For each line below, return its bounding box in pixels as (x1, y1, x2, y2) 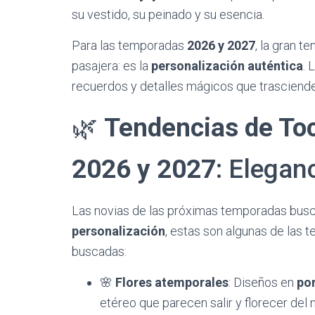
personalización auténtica (151, 58, 303, 73)
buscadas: (72, 244, 127, 259)
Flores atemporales (115, 275, 229, 290)
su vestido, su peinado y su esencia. (72, 7, 264, 22)
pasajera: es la (72, 58, 151, 73)
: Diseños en (229, 275, 297, 290)
